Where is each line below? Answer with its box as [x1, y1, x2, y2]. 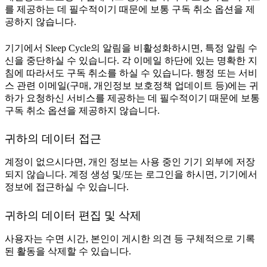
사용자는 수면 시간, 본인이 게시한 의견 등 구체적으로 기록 [5, 233, 255, 244]
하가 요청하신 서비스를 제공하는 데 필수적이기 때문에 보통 [5, 93, 260, 104]
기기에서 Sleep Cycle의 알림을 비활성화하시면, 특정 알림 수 [5, 43, 257, 54]
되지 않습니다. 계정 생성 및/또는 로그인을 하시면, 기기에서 [5, 169, 257, 180]
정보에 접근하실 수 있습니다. [5, 182, 129, 193]
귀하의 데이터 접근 [5, 132, 101, 145]
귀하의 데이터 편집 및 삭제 [5, 209, 141, 222]
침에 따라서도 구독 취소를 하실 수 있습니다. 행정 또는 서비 [5, 68, 257, 79]
